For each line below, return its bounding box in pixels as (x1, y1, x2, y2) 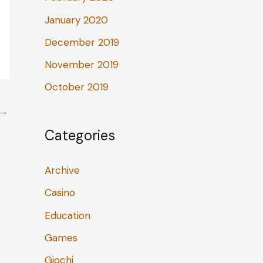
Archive (45, 164, 80, 177)
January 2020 (45, 13, 108, 26)
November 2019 (45, 58, 119, 72)
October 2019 (45, 80, 109, 94)
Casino (45, 186, 75, 200)
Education (45, 208, 90, 222)
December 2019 (45, 35, 119, 49)
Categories (45, 126, 115, 145)
